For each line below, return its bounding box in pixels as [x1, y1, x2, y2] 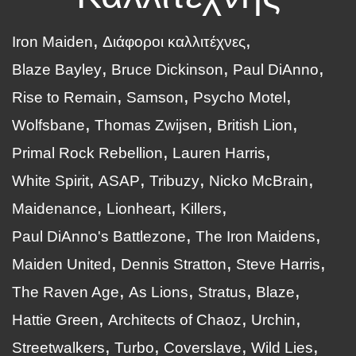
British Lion [217, 117, 292, 134]
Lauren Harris [172, 145, 265, 162]
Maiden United [12, 256, 111, 273]
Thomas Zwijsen [95, 117, 207, 134]
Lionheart [106, 200, 171, 218]
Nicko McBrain [209, 172, 308, 190]
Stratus [198, 284, 246, 301]
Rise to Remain [12, 89, 117, 106]
